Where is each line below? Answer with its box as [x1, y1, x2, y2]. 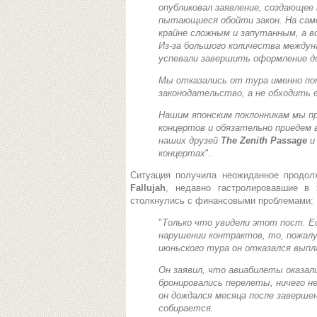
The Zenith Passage [221, 135, 307, 146]
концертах [158, 148, 205, 158]
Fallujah [130, 183, 166, 193]
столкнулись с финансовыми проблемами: [130, 195, 313, 206]
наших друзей [158, 135, 221, 146]
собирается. [158, 303, 214, 313]
